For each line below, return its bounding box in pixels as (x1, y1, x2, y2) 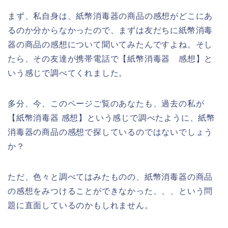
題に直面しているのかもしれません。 (8, 201, 153, 210)
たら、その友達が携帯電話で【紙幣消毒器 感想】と (8, 54, 213, 64)
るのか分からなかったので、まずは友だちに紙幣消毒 (8, 26, 213, 35)
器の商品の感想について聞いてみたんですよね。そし (8, 40, 213, 49)
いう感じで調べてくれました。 (8, 69, 128, 78)
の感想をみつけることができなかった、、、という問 (8, 187, 213, 196)
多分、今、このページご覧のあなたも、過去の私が (8, 99, 205, 108)
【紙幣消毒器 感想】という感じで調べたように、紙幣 (8, 113, 216, 123)
